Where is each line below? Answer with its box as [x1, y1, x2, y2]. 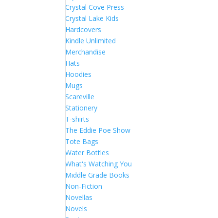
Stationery [65, 103, 98, 112]
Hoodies [65, 70, 92, 79]
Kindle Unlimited [65, 36, 116, 45]
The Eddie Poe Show [65, 126, 131, 135]
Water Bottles [65, 148, 109, 157]
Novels [65, 204, 88, 213]
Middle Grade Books [65, 170, 130, 180]
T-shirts [65, 114, 90, 124]
